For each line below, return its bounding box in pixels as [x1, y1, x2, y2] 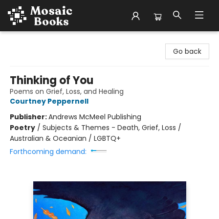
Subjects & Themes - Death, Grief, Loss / [43, 123, 181, 132]
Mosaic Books [7, 36, 53, 45]
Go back [173, 46, 201, 56]
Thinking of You [10, 73, 93, 88]
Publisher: [10, 112, 48, 122]
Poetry [10, 123, 35, 132]
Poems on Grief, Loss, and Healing [10, 87, 124, 96]
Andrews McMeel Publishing [48, 112, 141, 122]
